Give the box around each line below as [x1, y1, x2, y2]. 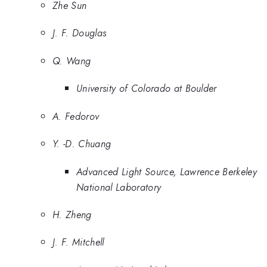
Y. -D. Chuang [52, 136, 111, 151]
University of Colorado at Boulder [76, 81, 217, 96]
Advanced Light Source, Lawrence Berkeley [76, 164, 257, 179]
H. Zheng [52, 207, 92, 222]
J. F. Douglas [52, 26, 107, 41]
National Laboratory [76, 179, 162, 194]
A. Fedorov [52, 108, 100, 123]
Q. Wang [52, 53, 91, 68]
